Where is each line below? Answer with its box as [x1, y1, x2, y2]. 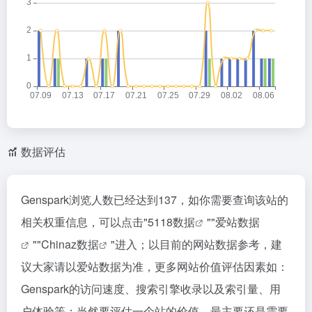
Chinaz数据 [41, 236, 99, 252]
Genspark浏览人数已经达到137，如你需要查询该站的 [21, 192, 288, 208]
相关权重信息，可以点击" [21, 214, 148, 230]
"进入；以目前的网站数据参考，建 [111, 236, 282, 252]
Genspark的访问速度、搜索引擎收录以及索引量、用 [21, 281, 281, 297]
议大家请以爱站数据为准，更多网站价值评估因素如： [21, 258, 288, 274]
